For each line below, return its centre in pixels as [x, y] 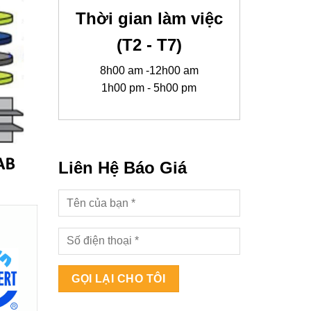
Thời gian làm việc [149, 18]
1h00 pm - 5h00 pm [149, 87]
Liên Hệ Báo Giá [122, 168]
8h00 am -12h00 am [149, 70]
